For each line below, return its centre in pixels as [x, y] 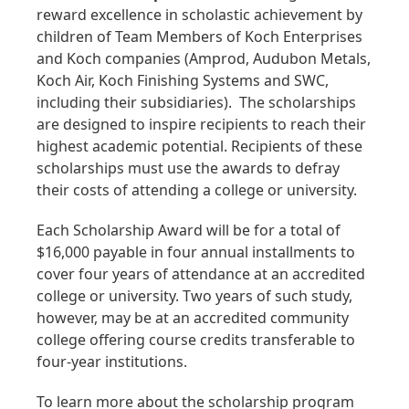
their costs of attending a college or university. [197, 190]
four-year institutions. [112, 362]
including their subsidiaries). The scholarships [196, 103]
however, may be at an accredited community [193, 318]
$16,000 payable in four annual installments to [196, 252]
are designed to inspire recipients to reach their [201, 125]
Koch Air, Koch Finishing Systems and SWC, [183, 81]
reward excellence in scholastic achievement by [199, 15]
